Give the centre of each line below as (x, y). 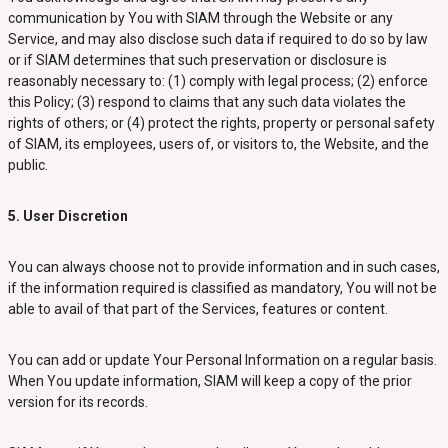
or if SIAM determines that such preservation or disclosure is (197, 60)
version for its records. (77, 402)
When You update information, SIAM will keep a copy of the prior (209, 381)
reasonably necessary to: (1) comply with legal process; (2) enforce (217, 81)
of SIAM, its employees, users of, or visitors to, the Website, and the (218, 144)
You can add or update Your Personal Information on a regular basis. (222, 360)
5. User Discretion (67, 216)
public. (27, 165)
